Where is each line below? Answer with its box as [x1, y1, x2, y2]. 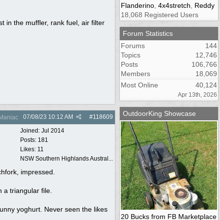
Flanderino [121, 1, 154, 9]
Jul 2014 [41, 127, 64, 134]
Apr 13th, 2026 [178, 91, 217, 98]
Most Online [121, 81, 158, 89]
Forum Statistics [123, 29, 173, 37]
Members [121, 69, 150, 78]
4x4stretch [158, 1, 191, 9]
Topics [121, 51, 140, 59]
